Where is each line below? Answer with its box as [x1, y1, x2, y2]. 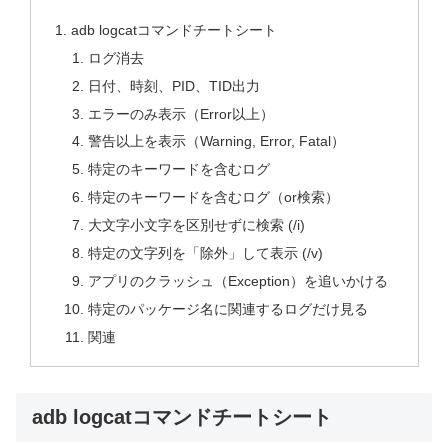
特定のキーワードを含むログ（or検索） [88, 189, 340, 206]
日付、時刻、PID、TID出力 [88, 77, 261, 94]
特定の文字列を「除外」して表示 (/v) [88, 244, 324, 261]
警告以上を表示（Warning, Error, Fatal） [88, 133, 346, 150]
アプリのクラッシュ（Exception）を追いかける [88, 272, 389, 289]
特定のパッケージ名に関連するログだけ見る [88, 300, 369, 317]
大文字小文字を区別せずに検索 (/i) [88, 217, 306, 233]
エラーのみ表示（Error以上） [88, 105, 275, 122]
